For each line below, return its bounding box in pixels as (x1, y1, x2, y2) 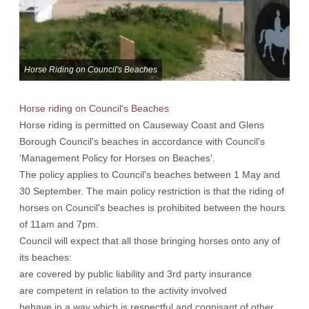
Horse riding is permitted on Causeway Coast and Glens (19, 119, 264, 130)
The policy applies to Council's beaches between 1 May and (19, 168, 280, 180)
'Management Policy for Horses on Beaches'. (19, 152, 215, 163)
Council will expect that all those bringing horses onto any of (19, 235, 280, 246)
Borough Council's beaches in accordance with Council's (19, 135, 265, 147)
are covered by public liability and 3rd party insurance (19, 268, 252, 279)
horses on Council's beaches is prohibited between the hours (19, 201, 285, 213)
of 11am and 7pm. (19, 218, 99, 230)
